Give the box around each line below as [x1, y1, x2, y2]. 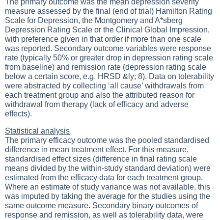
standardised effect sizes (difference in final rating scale [5, 155, 197, 163]
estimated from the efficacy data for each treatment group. [5, 173, 203, 182]
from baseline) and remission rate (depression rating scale [5, 63, 206, 71]
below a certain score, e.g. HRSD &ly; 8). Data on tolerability [5, 72, 214, 81]
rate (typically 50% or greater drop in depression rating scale [5, 54, 213, 62]
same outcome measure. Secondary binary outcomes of [5, 201, 198, 210]
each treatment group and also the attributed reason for [5, 91, 194, 99]
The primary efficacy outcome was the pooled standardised [5, 136, 209, 144]
